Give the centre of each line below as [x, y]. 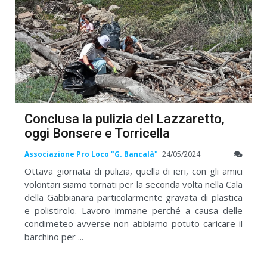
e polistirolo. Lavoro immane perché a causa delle [133, 210]
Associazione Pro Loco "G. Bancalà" [91, 154]
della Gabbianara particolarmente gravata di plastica [133, 197]
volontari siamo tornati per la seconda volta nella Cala [133, 184]
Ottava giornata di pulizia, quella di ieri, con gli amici [133, 171]
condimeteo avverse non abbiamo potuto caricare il [133, 223]
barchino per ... [54, 236]
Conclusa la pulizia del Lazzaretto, [125, 119]
